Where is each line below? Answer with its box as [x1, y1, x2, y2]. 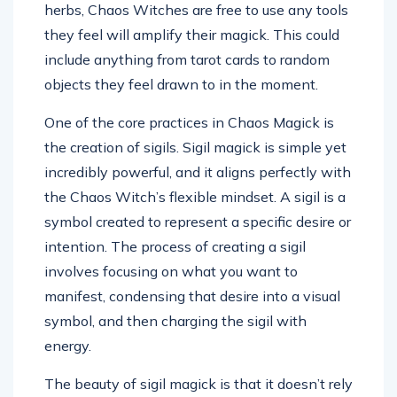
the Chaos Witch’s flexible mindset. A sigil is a [44, 188, 346, 206]
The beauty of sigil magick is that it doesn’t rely [44, 375, 353, 393]
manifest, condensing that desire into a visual [44, 287, 340, 306]
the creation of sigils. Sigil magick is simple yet [44, 138, 346, 157]
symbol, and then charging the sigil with [44, 312, 307, 331]
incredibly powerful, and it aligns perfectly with [44, 163, 351, 182]
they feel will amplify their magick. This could [44, 26, 339, 44]
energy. [44, 337, 91, 355]
